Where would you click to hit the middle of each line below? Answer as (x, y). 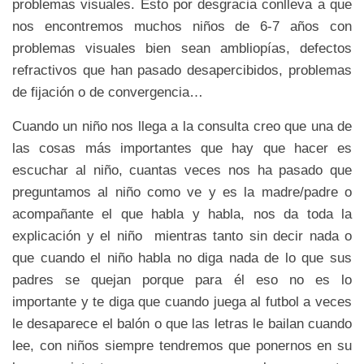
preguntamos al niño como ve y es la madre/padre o (182, 193)
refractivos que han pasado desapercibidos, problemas (182, 71)
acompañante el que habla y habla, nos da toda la (182, 214)
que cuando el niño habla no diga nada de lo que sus (182, 258)
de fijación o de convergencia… (108, 93)
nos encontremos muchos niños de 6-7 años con (182, 27)
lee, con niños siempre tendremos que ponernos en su (182, 346)
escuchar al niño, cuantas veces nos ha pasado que (182, 171)
